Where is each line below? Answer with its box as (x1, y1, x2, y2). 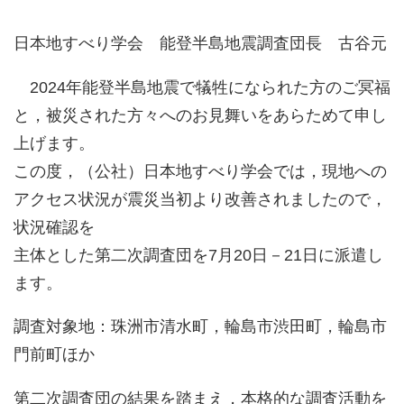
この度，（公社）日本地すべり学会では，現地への (14, 161, 387, 180)
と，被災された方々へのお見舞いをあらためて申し (14, 106, 387, 124)
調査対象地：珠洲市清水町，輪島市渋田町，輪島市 (14, 317, 387, 336)
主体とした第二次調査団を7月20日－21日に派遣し (14, 245, 383, 264)
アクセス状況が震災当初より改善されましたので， (14, 189, 387, 208)
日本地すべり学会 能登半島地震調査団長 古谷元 (14, 34, 387, 52)
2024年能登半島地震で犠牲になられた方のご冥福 (14, 78, 390, 96)
